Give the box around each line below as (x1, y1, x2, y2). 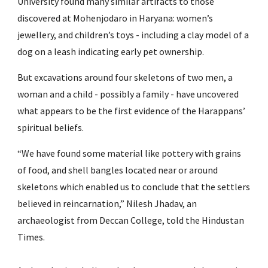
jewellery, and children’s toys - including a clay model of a (17, 29, 249, 41)
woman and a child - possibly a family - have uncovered (17, 88, 239, 100)
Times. (17, 231, 45, 243)
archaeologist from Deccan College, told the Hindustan (17, 214, 245, 226)
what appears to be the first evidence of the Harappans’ (17, 105, 246, 117)
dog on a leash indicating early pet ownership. (17, 45, 205, 57)
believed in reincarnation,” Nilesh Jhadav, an (17, 197, 197, 209)
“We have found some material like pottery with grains (17, 147, 242, 159)
